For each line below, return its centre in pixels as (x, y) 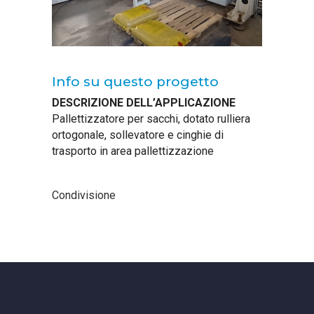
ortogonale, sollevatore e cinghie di (138, 135)
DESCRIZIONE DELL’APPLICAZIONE (144, 102)
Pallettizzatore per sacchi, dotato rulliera (151, 118)
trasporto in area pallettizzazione (133, 151)
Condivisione (84, 195)
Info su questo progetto (135, 81)
